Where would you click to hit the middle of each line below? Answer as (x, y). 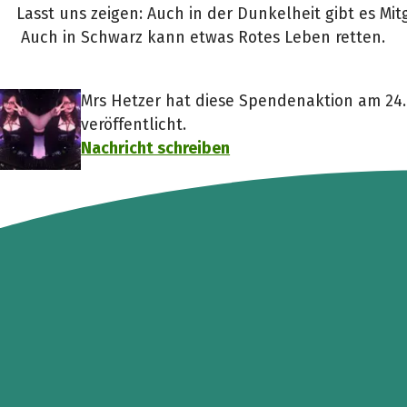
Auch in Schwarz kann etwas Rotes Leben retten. (200, 38)
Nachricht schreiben (156, 149)
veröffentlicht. (134, 125)
